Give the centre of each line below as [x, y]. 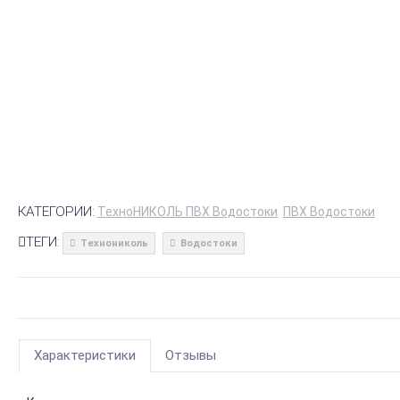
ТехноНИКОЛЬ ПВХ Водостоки [187, 212]
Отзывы [191, 356]
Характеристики [85, 356]
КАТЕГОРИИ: [56, 212]
